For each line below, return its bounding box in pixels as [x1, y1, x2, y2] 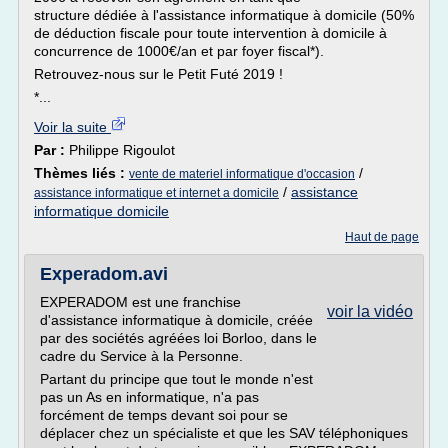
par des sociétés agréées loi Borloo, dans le [40, 330, 317, 346]
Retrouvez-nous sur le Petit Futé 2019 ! [34, 66, 283, 82]
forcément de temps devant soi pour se [40, 407, 288, 423]
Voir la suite [34, 119, 111, 135]
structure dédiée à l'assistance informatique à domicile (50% [34, 7, 414, 23]
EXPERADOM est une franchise [40, 294, 241, 310]
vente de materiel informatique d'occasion [129, 167, 355, 181]
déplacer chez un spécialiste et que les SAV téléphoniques [40, 425, 408, 441]
